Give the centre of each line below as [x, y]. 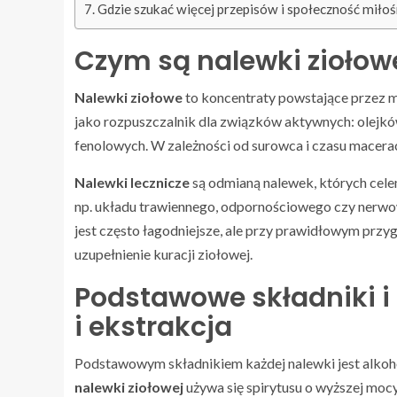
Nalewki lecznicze [132, 183]
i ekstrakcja [153, 327]
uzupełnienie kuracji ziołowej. [163, 254]
